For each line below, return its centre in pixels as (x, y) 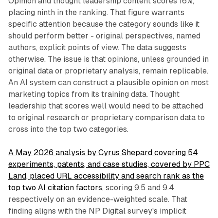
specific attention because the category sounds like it (104, 24)
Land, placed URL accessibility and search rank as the (106, 176)
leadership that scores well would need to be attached (106, 106)
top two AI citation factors (55, 188)
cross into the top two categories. (68, 129)
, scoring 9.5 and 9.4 (138, 188)
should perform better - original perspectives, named (104, 36)
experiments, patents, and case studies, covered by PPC (109, 164)
